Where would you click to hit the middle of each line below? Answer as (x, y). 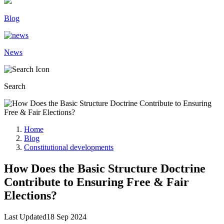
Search (15, 86)
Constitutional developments (69, 147)
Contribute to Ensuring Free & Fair (96, 182)
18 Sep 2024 (66, 216)
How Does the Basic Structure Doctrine (105, 168)
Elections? (30, 195)
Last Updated (25, 216)
